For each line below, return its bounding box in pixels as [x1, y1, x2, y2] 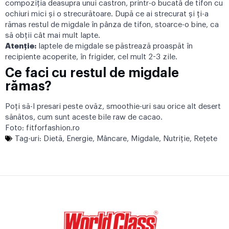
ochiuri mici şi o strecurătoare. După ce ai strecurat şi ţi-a [5, 10, 209, 18]
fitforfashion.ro [26, 124, 80, 132]
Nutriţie [163, 134, 190, 143]
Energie [66, 134, 93, 143]
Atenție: [5, 42, 36, 50]
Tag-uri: [15, 134, 41, 143]
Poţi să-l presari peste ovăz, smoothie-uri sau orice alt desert [5, 102, 221, 110]
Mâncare [97, 134, 127, 143]
